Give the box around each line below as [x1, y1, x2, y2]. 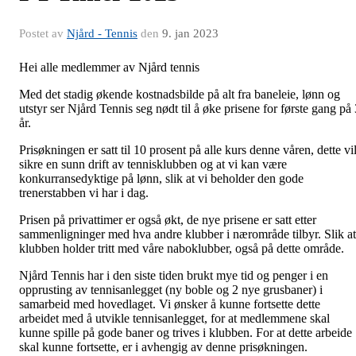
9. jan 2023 [162, 27, 219, 40]
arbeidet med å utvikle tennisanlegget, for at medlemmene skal [19, 311, 330, 325]
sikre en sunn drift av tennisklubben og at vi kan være [19, 157, 287, 171]
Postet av [19, 27, 67, 40]
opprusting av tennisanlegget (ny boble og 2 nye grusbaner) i [19, 283, 323, 296]
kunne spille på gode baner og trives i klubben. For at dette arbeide [19, 326, 352, 339]
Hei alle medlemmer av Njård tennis [19, 60, 203, 74]
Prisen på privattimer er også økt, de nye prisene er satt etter [19, 213, 316, 226]
